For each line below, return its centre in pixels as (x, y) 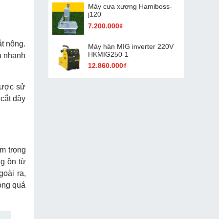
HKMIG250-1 (108, 54)
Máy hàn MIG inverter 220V (131, 46)
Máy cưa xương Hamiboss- (130, 7)
